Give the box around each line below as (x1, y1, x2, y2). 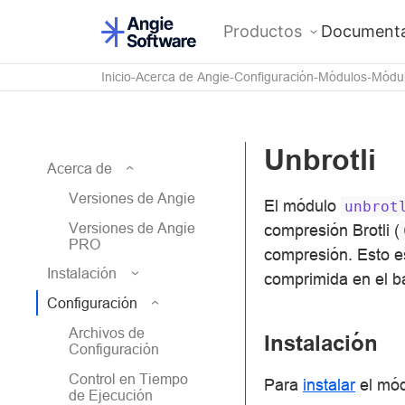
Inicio (101, 70, 131, 84)
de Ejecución (69, 387, 153, 403)
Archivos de (69, 325, 145, 341)
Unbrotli (264, 143, 376, 176)
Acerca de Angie (136, 70, 230, 84)
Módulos (318, 70, 367, 84)
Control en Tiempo (69, 371, 188, 387)
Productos (223, 22, 302, 41)
